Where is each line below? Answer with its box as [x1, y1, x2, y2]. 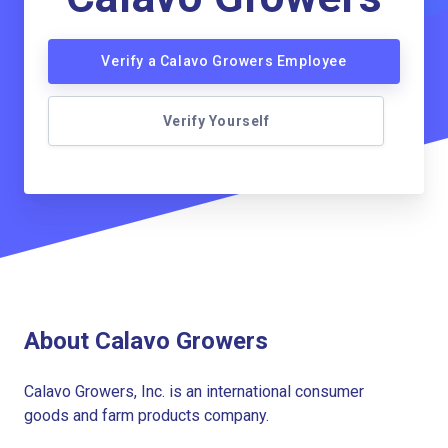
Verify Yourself [162, 113, 270, 129]
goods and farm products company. [24, 405, 269, 425]
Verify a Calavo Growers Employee [101, 53, 347, 69]
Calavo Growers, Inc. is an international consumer [24, 381, 364, 401]
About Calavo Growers [24, 326, 268, 355]
